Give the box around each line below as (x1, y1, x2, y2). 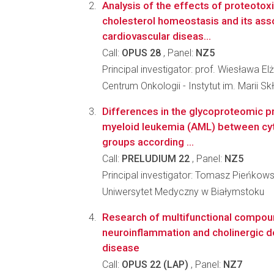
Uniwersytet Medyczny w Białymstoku (102, 186, 264, 198)
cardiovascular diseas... (102, 30, 211, 42)
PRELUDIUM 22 (122, 153, 190, 165)
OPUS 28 (122, 47, 161, 59)
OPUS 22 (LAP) (122, 259, 188, 270)
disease (102, 242, 139, 254)
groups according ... (102, 136, 194, 148)
